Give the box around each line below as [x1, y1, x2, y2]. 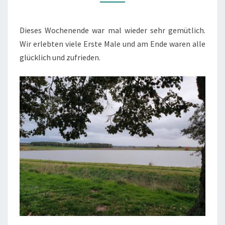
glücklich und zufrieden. [20, 52, 100, 62]
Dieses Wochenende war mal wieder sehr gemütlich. [20, 25, 205, 35]
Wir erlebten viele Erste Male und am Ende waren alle [20, 39, 205, 49]
